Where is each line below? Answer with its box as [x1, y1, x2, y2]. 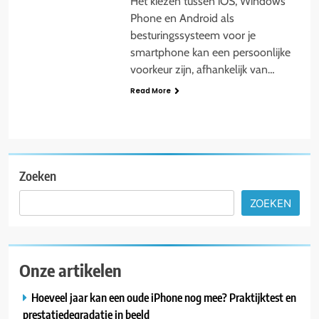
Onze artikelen [19, 259, 122, 281]
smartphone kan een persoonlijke [130, 45, 291, 59]
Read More [130, 85, 171, 96]
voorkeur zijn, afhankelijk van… [130, 62, 275, 76]
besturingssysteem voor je [130, 28, 256, 42]
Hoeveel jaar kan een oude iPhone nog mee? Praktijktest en [31, 290, 296, 305]
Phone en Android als [130, 11, 234, 25]
